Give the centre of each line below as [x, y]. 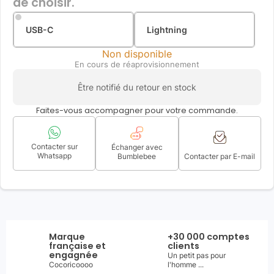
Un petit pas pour [197, 255]
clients [183, 246]
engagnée [73, 255]
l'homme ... [186, 265]
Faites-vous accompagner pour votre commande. [137, 110]
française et [77, 246]
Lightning [167, 30]
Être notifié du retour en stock [137, 87]
